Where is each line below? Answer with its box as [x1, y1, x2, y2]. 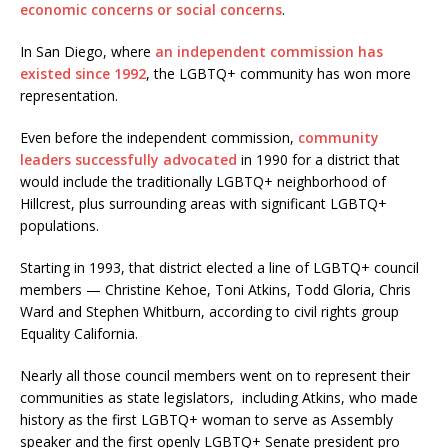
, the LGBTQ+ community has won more [146, 63, 411, 83]
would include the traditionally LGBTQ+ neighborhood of [20, 171, 386, 191]
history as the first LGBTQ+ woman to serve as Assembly [20, 409, 393, 429]
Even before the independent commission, [20, 127, 298, 147]
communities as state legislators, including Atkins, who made [20, 387, 418, 407]
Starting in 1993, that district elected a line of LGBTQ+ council [20, 257, 419, 277]
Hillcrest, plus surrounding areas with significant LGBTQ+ [20, 193, 387, 213]
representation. [20, 85, 126, 105]
